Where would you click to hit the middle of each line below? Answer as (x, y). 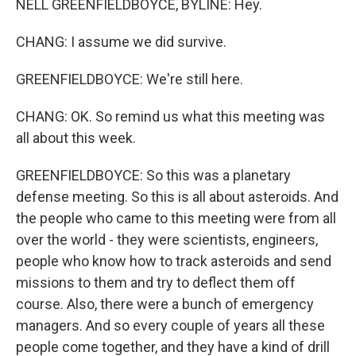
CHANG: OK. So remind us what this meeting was (170, 117)
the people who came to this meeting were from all (176, 219)
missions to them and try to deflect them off (156, 283)
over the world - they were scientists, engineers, (167, 240)
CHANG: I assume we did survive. (121, 42)
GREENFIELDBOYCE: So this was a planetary (153, 176)
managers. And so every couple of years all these (170, 326)
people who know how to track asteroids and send (174, 261)
